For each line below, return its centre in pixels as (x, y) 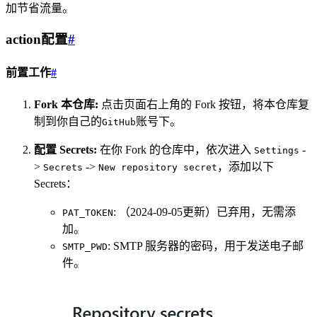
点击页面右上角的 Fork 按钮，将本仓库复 (204, 104)
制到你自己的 (68, 121)
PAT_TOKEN (88, 212)
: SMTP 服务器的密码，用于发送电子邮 (206, 246)
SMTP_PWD (85, 246)
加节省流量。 (40, 8)
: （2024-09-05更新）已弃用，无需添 (204, 212)
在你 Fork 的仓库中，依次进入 (175, 149)
